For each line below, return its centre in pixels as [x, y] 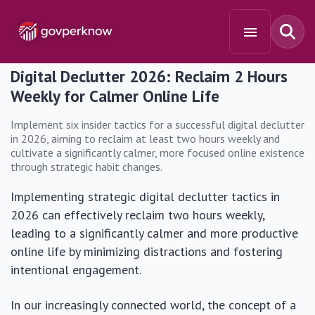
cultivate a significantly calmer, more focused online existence [157, 153]
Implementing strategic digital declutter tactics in [145, 197]
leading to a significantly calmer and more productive [154, 233]
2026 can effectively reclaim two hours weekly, [137, 215]
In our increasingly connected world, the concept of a [153, 305]
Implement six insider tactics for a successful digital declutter [157, 124]
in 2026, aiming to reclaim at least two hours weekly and [145, 139]
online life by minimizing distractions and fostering [147, 251]
